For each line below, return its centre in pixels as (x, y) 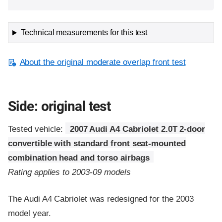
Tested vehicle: (37, 129)
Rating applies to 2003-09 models (69, 172)
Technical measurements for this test (84, 33)
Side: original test (59, 106)
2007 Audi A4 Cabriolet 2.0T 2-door (138, 129)
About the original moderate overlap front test (103, 62)
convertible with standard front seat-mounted (97, 143)
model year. (29, 213)
